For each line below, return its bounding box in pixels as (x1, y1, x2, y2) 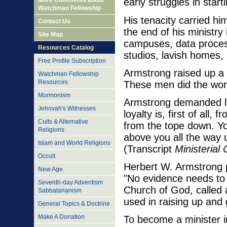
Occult (38, 153, 55, 160)
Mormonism (38, 92, 70, 99)
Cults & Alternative (38, 118, 88, 125)
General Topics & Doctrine (38, 200, 110, 207)
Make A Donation (38, 213, 85, 220)
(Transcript (124, 143, 175, 155)
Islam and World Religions (38, 139, 110, 146)
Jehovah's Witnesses (38, 105, 96, 112)
